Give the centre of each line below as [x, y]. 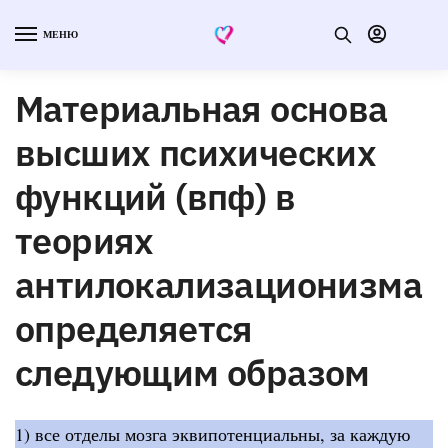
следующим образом [192, 372]
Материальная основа [201, 108]
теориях [84, 240]
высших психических [196, 152]
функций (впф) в [155, 196]
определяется [134, 328]
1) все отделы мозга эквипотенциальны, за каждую [212, 433]
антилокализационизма [218, 284]
